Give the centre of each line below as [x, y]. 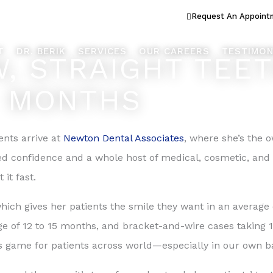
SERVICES [103, 51]
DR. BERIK [41, 51]
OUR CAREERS [175, 51]
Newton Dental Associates [124, 138]
